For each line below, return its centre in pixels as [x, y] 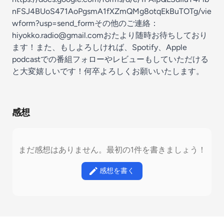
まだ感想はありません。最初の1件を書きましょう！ [112, 150]
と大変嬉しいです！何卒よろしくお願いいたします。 [108, 71]
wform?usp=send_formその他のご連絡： [85, 23]
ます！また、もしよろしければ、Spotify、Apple [99, 47]
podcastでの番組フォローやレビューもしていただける [110, 59]
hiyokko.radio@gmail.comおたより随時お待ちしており [110, 35]
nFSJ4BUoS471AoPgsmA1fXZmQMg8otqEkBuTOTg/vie [112, 11]
